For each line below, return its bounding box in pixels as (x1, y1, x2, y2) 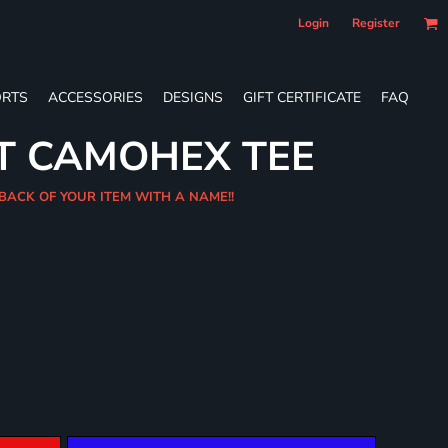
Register (352, 15, 400, 31)
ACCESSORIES (48, 87, 143, 107)
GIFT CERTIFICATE (243, 87, 361, 107)
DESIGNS (163, 87, 223, 107)
